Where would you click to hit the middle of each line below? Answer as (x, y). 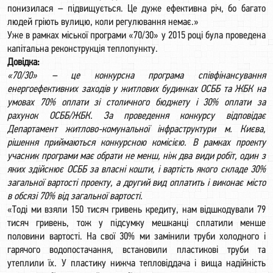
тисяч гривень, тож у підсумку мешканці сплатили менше (136, 223)
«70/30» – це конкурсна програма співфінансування (136, 76)
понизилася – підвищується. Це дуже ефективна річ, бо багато (136, 9)
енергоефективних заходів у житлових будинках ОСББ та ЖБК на (136, 89)
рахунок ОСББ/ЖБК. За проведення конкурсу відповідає (136, 116)
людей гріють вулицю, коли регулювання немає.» (103, 22)
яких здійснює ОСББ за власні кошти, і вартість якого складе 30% (136, 170)
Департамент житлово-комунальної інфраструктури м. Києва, (136, 129)
